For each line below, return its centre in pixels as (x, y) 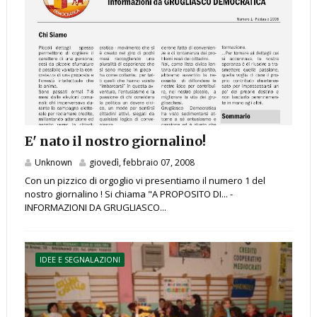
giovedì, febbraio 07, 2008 (142, 163)
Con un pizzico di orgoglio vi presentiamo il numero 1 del (145, 181)
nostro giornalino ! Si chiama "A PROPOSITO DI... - (128, 194)
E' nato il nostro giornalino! (115, 142)
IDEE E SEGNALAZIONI (80, 260)
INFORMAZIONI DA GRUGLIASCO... (95, 208)
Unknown (53, 163)
